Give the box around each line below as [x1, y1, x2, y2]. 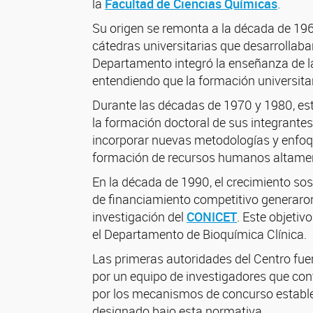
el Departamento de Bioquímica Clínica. [92, 226, 307, 242]
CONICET [187, 208, 237, 225]
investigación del [92, 208, 187, 225]
